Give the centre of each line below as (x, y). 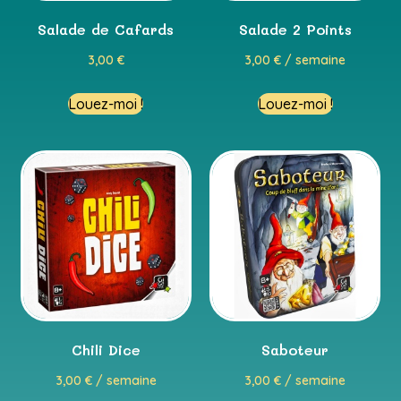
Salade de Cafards (106, 29)
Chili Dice (106, 349)
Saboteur (295, 349)
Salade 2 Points (295, 29)
